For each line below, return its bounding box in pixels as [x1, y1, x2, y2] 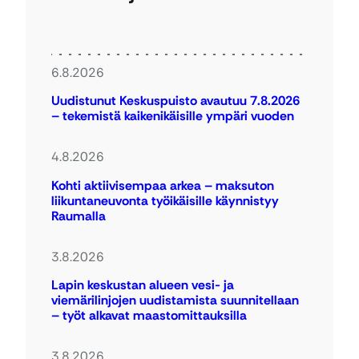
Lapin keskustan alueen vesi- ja [51, 276, 234, 294]
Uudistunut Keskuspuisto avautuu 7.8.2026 [51, 92, 300, 110]
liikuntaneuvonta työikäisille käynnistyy [51, 192, 279, 209]
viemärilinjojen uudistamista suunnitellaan [51, 292, 299, 309]
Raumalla [51, 207, 115, 224]
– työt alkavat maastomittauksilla [51, 307, 247, 325]
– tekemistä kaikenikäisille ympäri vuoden [51, 107, 294, 125]
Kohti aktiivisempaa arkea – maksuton [51, 176, 274, 194]
